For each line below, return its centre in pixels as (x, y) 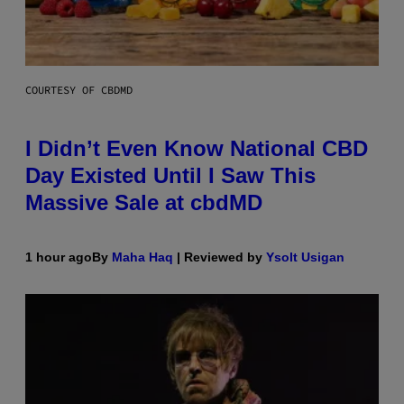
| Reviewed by (220, 257)
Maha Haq (142, 257)
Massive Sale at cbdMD (144, 203)
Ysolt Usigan (305, 257)
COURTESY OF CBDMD (79, 90)
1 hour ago (59, 257)
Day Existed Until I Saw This (170, 176)
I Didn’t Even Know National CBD (197, 149)
